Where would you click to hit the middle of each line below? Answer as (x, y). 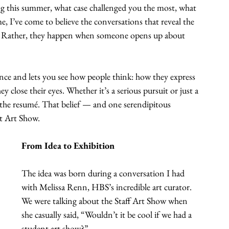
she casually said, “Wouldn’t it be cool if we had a (108, 214)
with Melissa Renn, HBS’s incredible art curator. (108, 187)
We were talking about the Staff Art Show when (106, 200)
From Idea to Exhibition (68, 145)
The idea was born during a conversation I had (104, 173)
